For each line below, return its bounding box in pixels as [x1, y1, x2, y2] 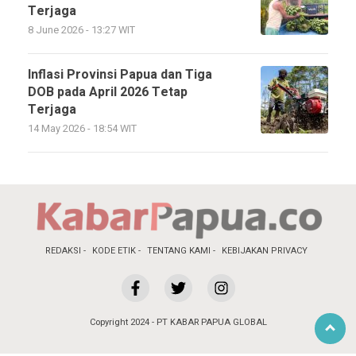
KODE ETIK [92, 244, 136, 257]
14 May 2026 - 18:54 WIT [28, 122, 137, 136]
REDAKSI [45, 244, 81, 257]
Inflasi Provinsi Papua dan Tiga [28, 65, 212, 84]
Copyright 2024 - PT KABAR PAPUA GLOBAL [89, 315, 267, 329]
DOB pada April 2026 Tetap [28, 83, 188, 102]
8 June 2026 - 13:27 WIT [28, 23, 135, 37]
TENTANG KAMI [147, 244, 211, 257]
